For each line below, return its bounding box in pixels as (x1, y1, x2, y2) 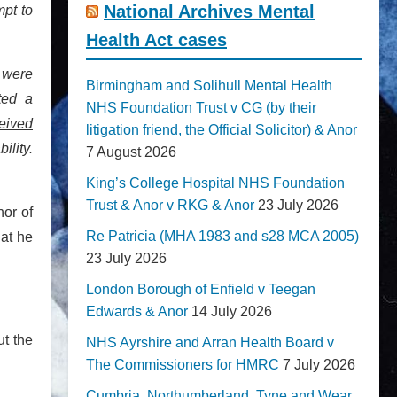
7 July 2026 (283, 357, 355, 372)
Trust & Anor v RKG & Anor (86, 198, 254, 213)
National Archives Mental (104, 2, 315, 21)
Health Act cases (86, 30, 227, 50)
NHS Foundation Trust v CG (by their (86, 100, 316, 115)
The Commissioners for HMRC (86, 357, 279, 372)
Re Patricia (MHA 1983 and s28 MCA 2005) (86, 229, 359, 244)
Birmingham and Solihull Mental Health (86, 78, 332, 93)
